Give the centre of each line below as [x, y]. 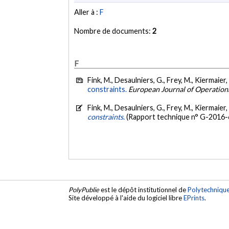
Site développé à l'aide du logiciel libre [126, 198]
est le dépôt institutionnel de [144, 189]
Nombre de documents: [113, 31]
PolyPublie [84, 189]
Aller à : [87, 12]
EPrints [194, 198]
